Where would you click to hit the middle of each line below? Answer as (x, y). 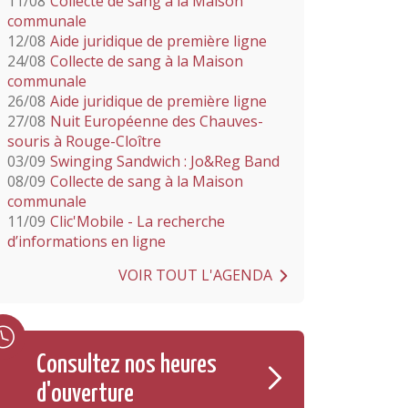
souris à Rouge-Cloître (84, 141)
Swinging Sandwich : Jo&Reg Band (165, 161)
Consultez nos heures (127, 365)
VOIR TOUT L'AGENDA (195, 275)
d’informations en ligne (87, 241)
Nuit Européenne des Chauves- (157, 121)
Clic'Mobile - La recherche (138, 221)
